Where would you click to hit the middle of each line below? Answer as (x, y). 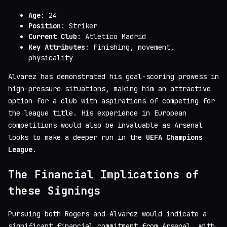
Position (45, 26)
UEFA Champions (174, 137)
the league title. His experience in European (97, 113)
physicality (51, 58)
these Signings (54, 191)
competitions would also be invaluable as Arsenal (105, 125)
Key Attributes (57, 47)
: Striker (79, 26)
